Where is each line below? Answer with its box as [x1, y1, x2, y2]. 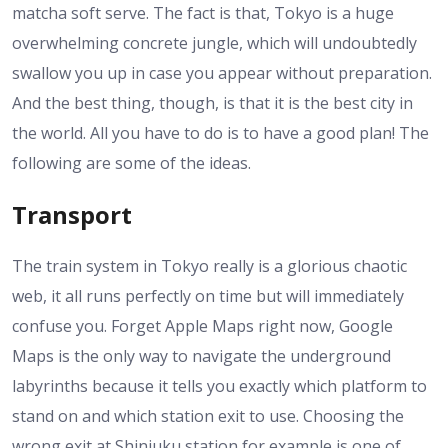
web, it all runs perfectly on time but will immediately [12, 285, 404, 308]
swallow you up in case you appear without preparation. [12, 62, 432, 85]
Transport [12, 198, 132, 232]
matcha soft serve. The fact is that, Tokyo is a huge [12, 2, 394, 25]
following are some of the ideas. [12, 152, 251, 175]
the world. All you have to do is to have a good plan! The [12, 122, 429, 145]
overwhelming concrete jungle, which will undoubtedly [12, 32, 417, 55]
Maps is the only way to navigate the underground [12, 345, 391, 368]
